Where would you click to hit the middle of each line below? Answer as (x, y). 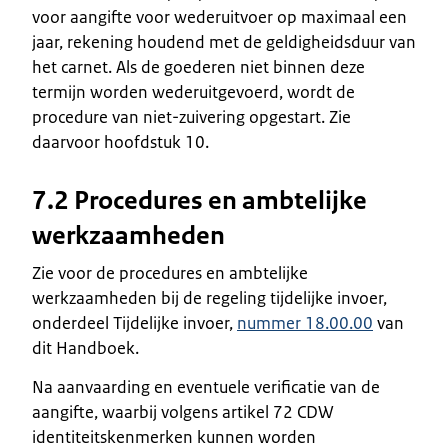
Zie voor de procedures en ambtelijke (170, 272)
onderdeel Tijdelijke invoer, (134, 322)
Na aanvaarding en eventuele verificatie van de (206, 386)
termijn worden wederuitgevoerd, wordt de (193, 91)
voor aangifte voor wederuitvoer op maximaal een (219, 16)
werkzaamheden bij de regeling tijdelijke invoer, (209, 297)
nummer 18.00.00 (305, 322)
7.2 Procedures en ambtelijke (199, 200)
